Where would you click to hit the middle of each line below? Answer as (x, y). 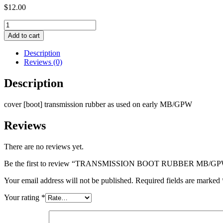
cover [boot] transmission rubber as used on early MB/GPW (98, 104)
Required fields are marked (179, 180)
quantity (16, 68)
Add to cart (24, 35)
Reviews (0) (43, 62)
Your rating (23, 197)
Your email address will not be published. (69, 180)
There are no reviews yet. (44, 146)
